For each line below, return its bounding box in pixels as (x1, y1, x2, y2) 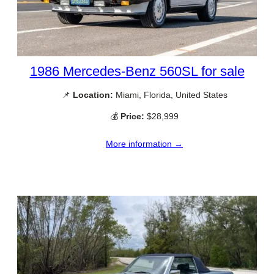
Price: (120, 111, 144, 122)
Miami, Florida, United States (113, 90, 228, 100)
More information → (106, 138, 183, 149)
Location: (72, 90, 113, 100)
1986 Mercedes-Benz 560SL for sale (29, 64, 245, 80)
